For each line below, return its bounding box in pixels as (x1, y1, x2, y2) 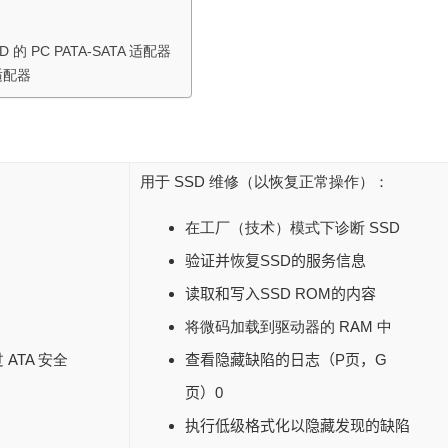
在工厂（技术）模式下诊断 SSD (185, 219, 400, 237)
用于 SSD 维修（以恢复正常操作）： (140, 173, 389, 191)
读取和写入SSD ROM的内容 (185, 285, 376, 303)
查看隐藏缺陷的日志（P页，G (185, 351, 387, 369)
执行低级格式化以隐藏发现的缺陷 (185, 417, 410, 435)
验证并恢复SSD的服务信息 (185, 252, 366, 270)
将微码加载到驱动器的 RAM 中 (185, 318, 392, 336)
